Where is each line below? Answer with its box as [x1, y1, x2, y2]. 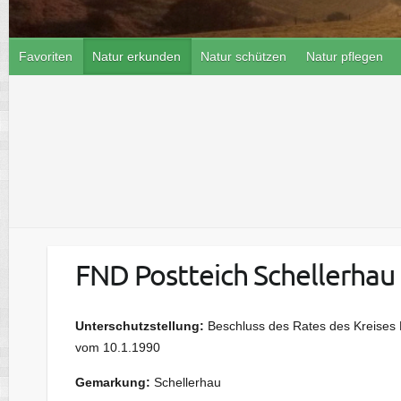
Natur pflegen [306, 49, 383, 64]
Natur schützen [200, 49, 286, 64]
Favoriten [19, 49, 73, 64]
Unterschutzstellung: [74, 318, 204, 333]
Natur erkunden [92, 49, 181, 64]
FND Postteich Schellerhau [74, 257, 395, 293]
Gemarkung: [74, 374, 150, 389]
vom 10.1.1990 [74, 339, 160, 354]
